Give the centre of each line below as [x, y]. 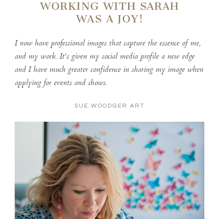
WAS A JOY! [109, 19]
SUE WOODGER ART [109, 106]
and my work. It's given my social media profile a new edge [104, 57]
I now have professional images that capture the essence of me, [107, 44]
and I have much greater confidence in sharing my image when [109, 70]
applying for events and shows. [61, 83]
